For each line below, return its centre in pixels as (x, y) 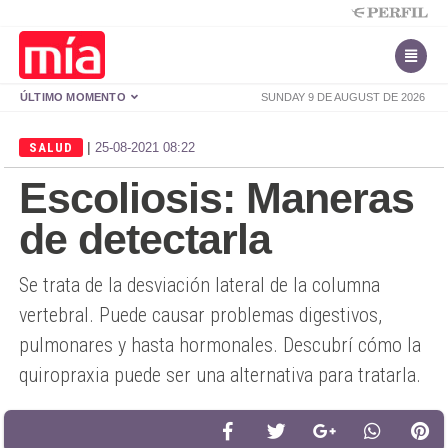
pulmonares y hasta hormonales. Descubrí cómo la (220, 345)
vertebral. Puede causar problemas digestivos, (200, 315)
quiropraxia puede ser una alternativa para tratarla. (220, 375)
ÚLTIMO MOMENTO (74, 97)
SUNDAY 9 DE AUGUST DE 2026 (343, 97)
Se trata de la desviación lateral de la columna (199, 285)
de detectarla (145, 239)
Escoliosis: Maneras (216, 198)
